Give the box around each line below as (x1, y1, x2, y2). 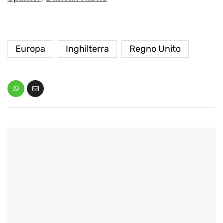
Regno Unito (129, 43, 181, 54)
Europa (15, 43, 45, 54)
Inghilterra (66, 43, 109, 54)
